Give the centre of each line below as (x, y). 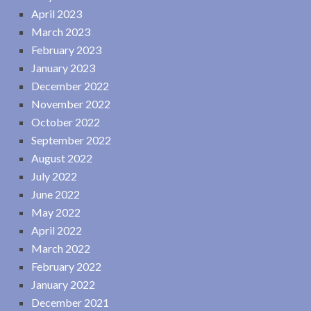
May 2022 (56, 212)
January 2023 (63, 68)
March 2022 (61, 249)
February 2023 (66, 50)
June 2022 (56, 194)
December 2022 (70, 86)
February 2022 (66, 267)
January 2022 (63, 285)
